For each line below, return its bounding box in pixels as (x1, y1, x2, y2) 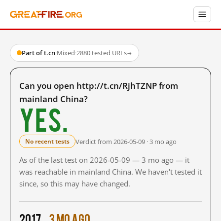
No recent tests (25, 137, 70, 146)
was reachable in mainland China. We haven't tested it (19, 167, 202, 177)
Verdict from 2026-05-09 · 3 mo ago (75, 137, 177, 146)
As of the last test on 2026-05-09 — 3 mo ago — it (19, 155, 189, 165)
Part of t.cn (22, 48, 55, 57)
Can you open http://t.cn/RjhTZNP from (19, 80, 178, 91)
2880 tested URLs (76, 48, 127, 57)
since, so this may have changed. (19, 179, 130, 188)
